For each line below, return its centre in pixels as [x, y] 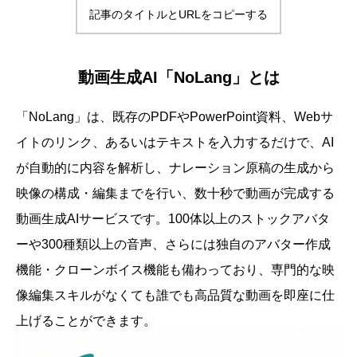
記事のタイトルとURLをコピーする [178, 14]
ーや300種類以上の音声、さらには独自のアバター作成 [173, 244]
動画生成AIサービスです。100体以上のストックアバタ [173, 219]
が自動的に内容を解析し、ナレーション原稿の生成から [175, 168]
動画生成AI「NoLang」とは [178, 77]
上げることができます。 [86, 321]
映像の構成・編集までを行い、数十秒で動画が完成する [175, 193]
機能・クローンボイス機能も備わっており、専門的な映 [175, 270]
